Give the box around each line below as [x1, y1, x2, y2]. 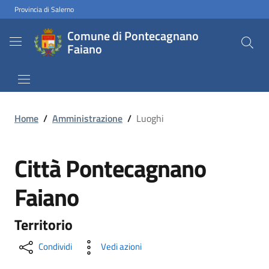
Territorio [14, 214, 73, 235]
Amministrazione [52, 111, 122, 125]
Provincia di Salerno [14, 3, 74, 15]
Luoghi [136, 111, 164, 125]
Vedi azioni [101, 240, 142, 253]
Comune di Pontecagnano [67, 26, 199, 45]
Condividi [38, 240, 72, 253]
